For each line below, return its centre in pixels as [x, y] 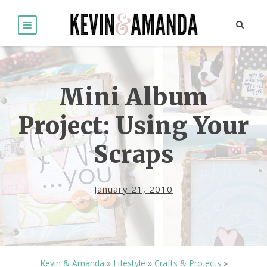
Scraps [133, 155]
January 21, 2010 [133, 189]
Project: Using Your [133, 126]
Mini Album [133, 97]
